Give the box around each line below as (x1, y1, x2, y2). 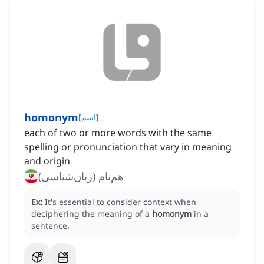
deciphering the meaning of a (31, 208, 152, 220)
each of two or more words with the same (24, 126, 212, 140)
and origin (24, 154, 70, 168)
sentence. (31, 220, 70, 232)
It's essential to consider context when (45, 196, 196, 208)
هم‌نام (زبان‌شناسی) (38, 169, 124, 184)
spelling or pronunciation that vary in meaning (24, 140, 232, 154)
